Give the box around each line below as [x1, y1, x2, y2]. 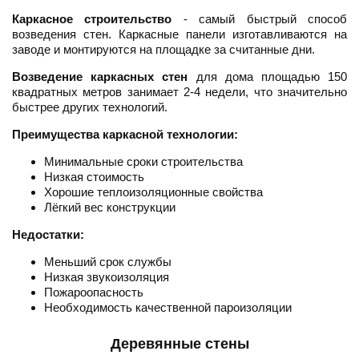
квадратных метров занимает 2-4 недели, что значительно [12, 85, 347, 99]
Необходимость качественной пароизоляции [44, 301, 292, 315]
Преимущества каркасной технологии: [12, 127, 238, 142]
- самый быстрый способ [171, 12, 348, 26]
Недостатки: [12, 228, 84, 242]
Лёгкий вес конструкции [44, 200, 175, 215]
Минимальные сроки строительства [44, 155, 243, 169]
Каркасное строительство [12, 12, 172, 26]
